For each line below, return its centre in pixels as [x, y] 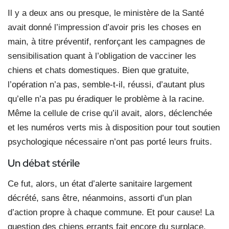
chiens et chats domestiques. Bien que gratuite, [98, 70]
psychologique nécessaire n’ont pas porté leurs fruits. [110, 142]
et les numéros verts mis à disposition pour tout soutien [114, 127]
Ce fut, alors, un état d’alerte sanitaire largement [100, 184]
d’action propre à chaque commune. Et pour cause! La [111, 212]
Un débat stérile [44, 163]
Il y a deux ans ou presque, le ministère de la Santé [106, 13]
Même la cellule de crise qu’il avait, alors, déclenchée [110, 113]
